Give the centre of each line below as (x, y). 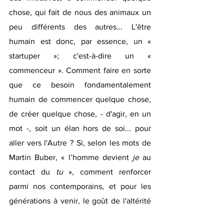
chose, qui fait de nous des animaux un (80, 12)
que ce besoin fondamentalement (80, 85)
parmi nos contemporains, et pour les (80, 186)
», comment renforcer (107, 172)
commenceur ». (38, 70)
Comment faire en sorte (109, 70)
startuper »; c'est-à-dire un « (80, 56)
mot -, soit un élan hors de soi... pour (80, 128)
